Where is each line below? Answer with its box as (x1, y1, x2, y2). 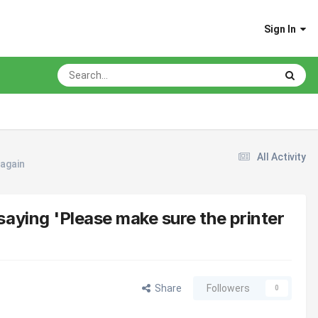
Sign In (264, 23, 300, 35)
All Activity (257, 150, 306, 163)
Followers (207, 282, 250, 294)
